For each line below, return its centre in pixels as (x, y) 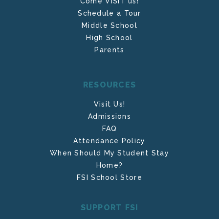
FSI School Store (109, 178)
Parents (109, 50)
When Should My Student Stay (109, 153)
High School (109, 38)
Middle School (109, 26)
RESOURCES (109, 85)
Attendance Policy (109, 141)
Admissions (109, 117)
